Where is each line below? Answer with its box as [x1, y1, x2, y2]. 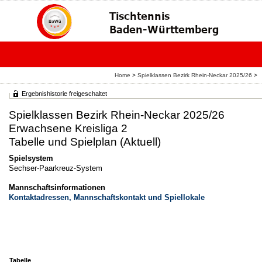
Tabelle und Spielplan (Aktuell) [9, 136, 161, 148]
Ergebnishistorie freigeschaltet [22, 90, 107, 97]
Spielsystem [9, 154, 53, 163]
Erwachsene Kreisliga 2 [9, 122, 127, 135]
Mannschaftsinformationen [9, 183, 105, 192]
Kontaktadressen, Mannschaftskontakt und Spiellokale [9, 193, 205, 202]
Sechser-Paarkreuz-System [9, 164, 102, 173]
